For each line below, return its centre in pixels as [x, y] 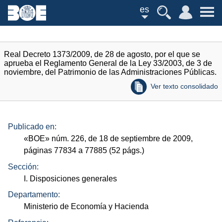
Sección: [23, 166]
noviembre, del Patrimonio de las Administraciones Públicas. [110, 72]
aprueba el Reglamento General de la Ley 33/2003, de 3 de [108, 63]
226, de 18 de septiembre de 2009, [131, 139]
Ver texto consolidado [184, 86]
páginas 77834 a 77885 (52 [73, 151]
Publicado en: [32, 127]
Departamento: [34, 195]
